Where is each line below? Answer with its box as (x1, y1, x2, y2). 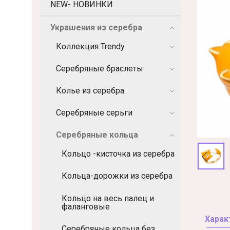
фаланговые (62, 201, 110, 212)
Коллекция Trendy (56, 41, 125, 51)
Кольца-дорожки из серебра (62, 171, 172, 181)
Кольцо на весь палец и (62, 193, 154, 203)
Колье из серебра (56, 86, 124, 96)
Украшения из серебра (50, 23, 142, 33)
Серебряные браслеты (56, 63, 143, 73)
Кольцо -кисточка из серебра (62, 149, 175, 159)
